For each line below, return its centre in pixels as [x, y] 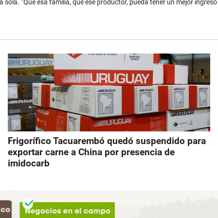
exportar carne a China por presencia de [91, 152]
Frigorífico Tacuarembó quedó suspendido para [107, 141]
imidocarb [29, 163]
